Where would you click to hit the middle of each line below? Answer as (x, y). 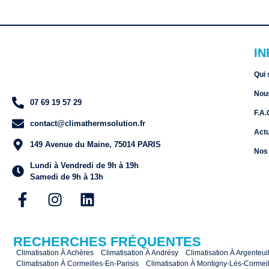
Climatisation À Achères (55, 252)
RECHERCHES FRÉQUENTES (107, 241)
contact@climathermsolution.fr (88, 124)
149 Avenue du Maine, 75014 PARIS (95, 145)
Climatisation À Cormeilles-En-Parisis (77, 263)
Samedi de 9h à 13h (67, 177)
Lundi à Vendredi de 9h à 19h (84, 165)
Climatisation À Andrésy (140, 252)
